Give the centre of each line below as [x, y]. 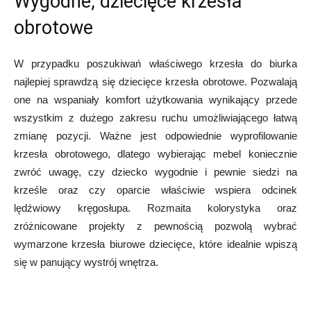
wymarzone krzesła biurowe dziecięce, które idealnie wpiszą [155, 244]
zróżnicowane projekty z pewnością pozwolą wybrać [155, 226]
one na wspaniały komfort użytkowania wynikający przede [155, 99]
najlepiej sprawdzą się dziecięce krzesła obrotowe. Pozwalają [155, 81]
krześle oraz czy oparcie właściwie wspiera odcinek [155, 190]
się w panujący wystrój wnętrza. [86, 262]
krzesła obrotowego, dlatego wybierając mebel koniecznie [155, 153]
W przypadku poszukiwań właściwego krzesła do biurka [155, 63]
